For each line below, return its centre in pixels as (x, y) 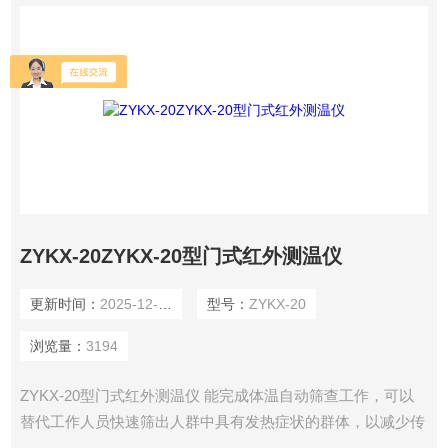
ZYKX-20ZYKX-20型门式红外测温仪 (180, 256)
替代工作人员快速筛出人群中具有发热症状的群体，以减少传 (222, 422)
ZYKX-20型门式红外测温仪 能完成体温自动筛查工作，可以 (216, 396)
